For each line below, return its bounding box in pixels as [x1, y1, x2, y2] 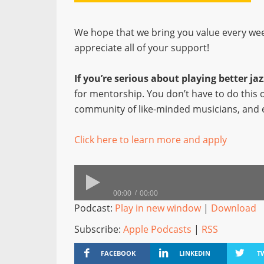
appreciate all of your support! [74, 41, 209, 54]
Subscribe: [74, 223, 123, 236]
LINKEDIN [179, 249, 210, 258]
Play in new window [115, 202, 201, 214]
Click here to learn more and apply [74, 133, 227, 146]
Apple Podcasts [123, 223, 192, 236]
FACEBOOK [101, 249, 136, 258]
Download [211, 202, 256, 214]
